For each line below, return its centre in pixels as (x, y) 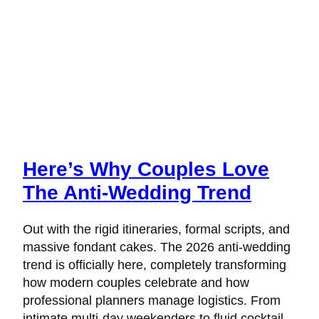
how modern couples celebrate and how (136, 283)
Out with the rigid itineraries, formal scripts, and (156, 230)
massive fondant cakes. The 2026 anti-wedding (157, 247)
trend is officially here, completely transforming (155, 265)
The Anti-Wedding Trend (137, 193)
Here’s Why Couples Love (146, 169)
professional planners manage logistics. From (152, 301)
